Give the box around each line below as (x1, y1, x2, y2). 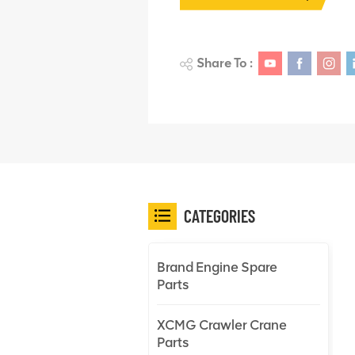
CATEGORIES (184, 204, 256, 226)
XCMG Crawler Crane (157, 316, 288, 333)
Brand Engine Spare (157, 258, 278, 275)
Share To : (197, 55, 253, 71)
